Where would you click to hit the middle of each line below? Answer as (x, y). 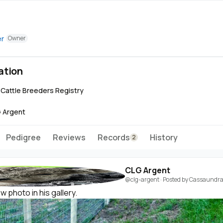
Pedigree (23, 137)
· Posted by (174, 179)
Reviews (69, 137)
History (164, 137)
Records (114, 137)
